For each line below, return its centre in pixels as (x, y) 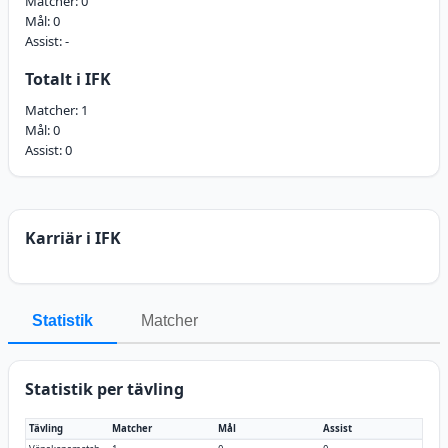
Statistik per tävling (104, 389)
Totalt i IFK (68, 79)
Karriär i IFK (73, 238)
